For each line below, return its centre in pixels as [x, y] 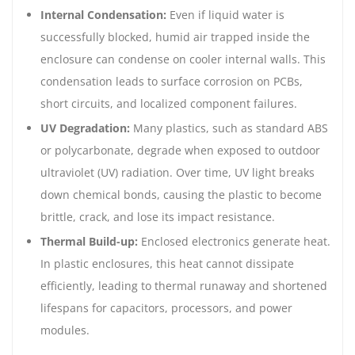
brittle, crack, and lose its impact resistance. [158, 216]
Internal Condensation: [103, 15]
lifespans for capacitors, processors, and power [166, 307]
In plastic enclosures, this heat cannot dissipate [167, 263]
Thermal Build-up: [89, 241]
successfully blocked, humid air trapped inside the [175, 37]
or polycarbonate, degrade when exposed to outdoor [180, 150]
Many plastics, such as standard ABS [229, 128]
